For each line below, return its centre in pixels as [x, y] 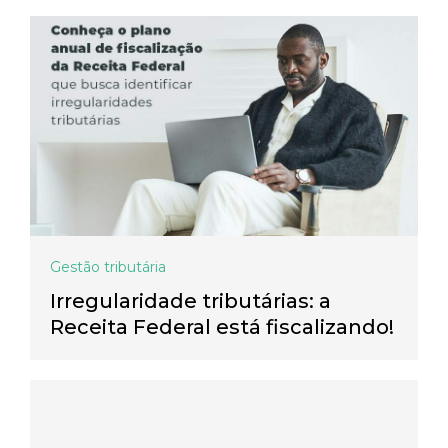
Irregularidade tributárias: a [190, 301]
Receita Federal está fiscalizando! [222, 327]
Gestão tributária [108, 267]
